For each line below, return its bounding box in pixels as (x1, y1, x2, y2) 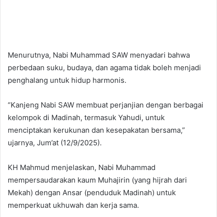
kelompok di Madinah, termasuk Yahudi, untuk (8, 113, 165, 123)
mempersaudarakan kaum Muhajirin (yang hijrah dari (8, 175, 187, 185)
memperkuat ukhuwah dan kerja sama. (8, 201, 139, 210)
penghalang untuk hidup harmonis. (8, 76, 126, 85)
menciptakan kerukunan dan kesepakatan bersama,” (8, 125, 185, 135)
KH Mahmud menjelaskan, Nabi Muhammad (8, 163, 155, 172)
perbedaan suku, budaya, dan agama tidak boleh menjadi (8, 63, 201, 73)
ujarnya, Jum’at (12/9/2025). (8, 138, 102, 148)
